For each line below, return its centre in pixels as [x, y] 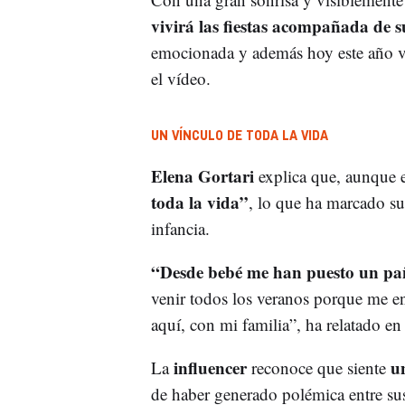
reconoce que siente [318, 368]
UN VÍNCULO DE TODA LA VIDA [239, 137]
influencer [210, 368]
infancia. [180, 229]
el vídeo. [180, 79]
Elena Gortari [204, 176]
